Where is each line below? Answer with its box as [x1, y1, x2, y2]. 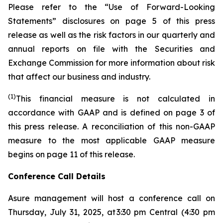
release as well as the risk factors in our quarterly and [8, 30, 215, 40]
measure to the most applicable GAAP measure [8, 135, 215, 145]
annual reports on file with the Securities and [8, 44, 215, 54]
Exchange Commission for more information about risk [8, 58, 215, 68]
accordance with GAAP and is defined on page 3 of [8, 108, 215, 117]
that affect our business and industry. [8, 72, 150, 82]
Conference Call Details [8, 171, 106, 181]
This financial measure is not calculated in [16, 94, 215, 104]
